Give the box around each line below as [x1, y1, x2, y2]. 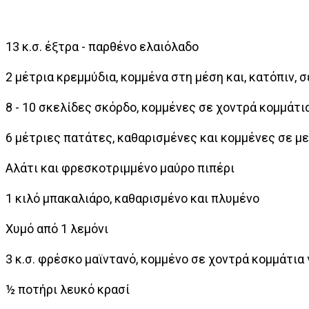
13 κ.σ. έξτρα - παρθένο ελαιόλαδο [6, 39, 199, 54]
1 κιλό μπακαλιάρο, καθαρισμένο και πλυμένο [6, 191, 259, 206]
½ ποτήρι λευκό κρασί [6, 282, 130, 297]
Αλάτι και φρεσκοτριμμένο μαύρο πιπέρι [6, 161, 235, 175]
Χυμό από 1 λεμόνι [6, 221, 108, 236]
